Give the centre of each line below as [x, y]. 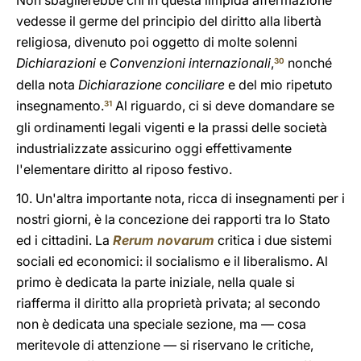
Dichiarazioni [56, 63]
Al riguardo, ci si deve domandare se [223, 106]
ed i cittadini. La [64, 240]
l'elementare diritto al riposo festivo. [124, 169]
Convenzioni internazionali [190, 63]
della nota [47, 85]
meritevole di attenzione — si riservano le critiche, [165, 345]
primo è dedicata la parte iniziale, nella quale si [156, 282]
